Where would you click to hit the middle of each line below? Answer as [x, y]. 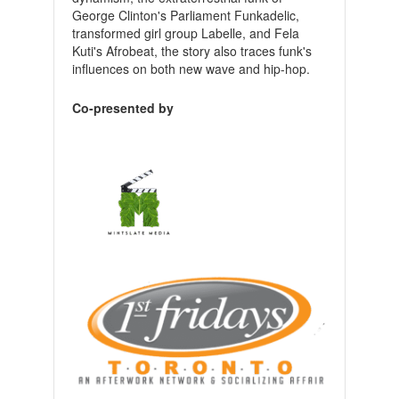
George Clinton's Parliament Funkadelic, [185, 15]
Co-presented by [122, 107]
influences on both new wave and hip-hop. [191, 68]
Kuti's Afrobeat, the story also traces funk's [191, 50]
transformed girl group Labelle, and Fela [185, 33]
